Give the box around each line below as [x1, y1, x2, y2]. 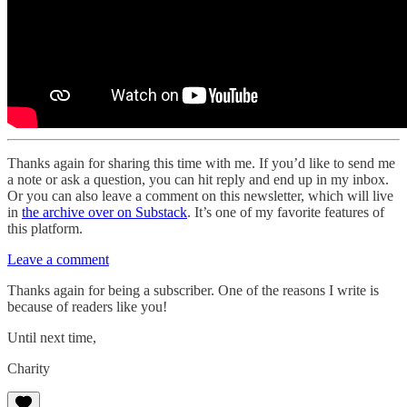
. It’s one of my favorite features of [187, 204, 384, 221]
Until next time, [7, 330, 96, 346]
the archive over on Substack [22, 204, 187, 221]
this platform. [7, 221, 83, 237]
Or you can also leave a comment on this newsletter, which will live [7, 188, 393, 204]
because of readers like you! [7, 299, 167, 315]
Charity [7, 361, 50, 377]
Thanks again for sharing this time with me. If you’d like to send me [7, 155, 395, 172]
